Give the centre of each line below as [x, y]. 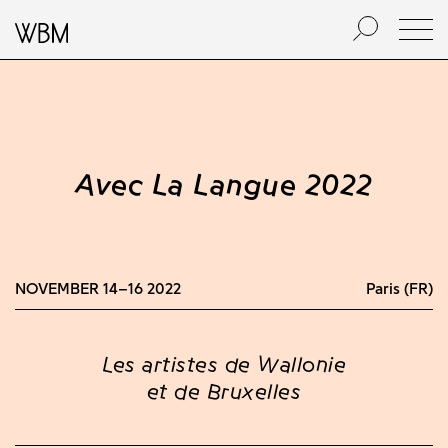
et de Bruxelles [224, 391]
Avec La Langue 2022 [224, 184]
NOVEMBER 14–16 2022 [98, 288]
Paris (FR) [399, 288]
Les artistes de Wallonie [224, 364]
